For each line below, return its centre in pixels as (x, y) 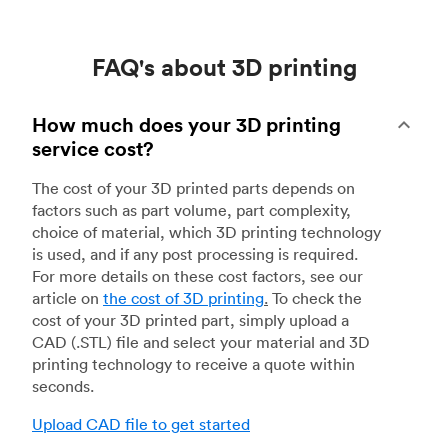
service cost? (93, 148)
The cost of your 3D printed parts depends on (193, 187)
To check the (315, 297)
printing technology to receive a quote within (193, 363)
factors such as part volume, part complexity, (191, 209)
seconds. (63, 385)
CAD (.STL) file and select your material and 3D (201, 341)
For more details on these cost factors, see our (197, 275)
